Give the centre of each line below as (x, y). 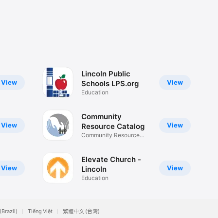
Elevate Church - (111, 159)
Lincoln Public (106, 73)
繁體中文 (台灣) (81, 211)
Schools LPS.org (110, 83)
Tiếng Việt (40, 211)
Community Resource (110, 135)
